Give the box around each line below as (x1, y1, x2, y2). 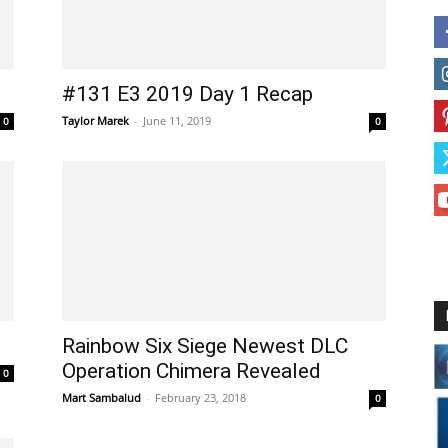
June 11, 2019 (143, 113, 211, 128)
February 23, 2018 (155, 390, 246, 405)
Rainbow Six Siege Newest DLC (62, 334, 348, 358)
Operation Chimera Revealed (62, 359, 321, 383)
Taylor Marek (62, 113, 129, 128)
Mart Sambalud (62, 390, 141, 405)
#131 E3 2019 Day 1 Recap (62, 82, 313, 106)
